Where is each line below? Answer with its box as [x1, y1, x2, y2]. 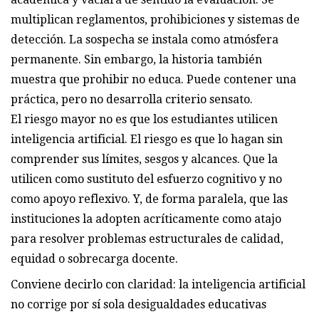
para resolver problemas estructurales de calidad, [11, 231, 283, 246]
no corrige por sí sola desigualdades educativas [11, 297, 266, 311]
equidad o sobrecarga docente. [11, 251, 178, 266]
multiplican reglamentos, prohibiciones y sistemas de [11, 12, 300, 26]
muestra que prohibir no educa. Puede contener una [11, 72, 296, 86]
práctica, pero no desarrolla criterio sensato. [11, 92, 253, 106]
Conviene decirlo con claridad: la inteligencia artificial [11, 277, 305, 291]
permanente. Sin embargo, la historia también [11, 52, 262, 66]
